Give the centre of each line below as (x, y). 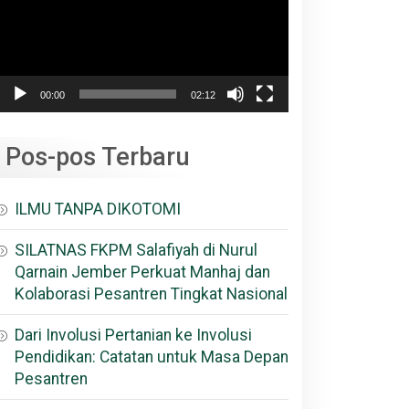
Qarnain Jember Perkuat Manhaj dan (142, 273)
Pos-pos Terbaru (98, 157)
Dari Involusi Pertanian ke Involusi (133, 336)
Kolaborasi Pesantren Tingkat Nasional (151, 294)
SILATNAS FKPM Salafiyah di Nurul (136, 251)
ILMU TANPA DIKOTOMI (98, 210)
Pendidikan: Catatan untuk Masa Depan (152, 357)
